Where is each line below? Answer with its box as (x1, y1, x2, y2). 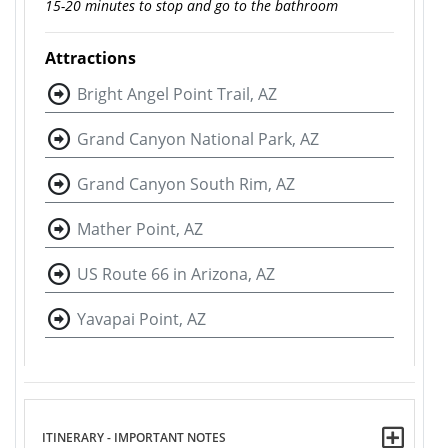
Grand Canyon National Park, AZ (77, 127, 319, 150)
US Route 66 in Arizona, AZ (77, 262, 275, 285)
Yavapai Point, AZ (77, 307, 206, 330)
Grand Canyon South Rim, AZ (77, 172, 295, 195)
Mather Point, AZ (77, 217, 203, 240)
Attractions (45, 46, 136, 69)
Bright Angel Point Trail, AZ (77, 82, 277, 105)
